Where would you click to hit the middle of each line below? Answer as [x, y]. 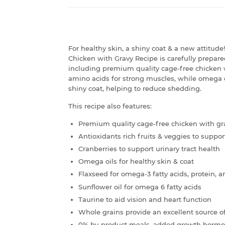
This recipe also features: [110, 106]
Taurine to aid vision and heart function [145, 199]
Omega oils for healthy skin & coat [136, 161]
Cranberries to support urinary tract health [149, 149]
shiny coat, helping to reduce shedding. [135, 88]
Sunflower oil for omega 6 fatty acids [140, 187]
